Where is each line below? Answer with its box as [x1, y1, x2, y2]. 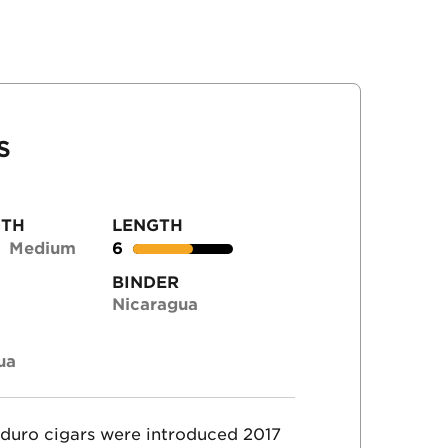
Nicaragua [112, 295, 199, 315]
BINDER [112, 272, 180, 292]
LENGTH [112, 216, 184, 235]
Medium [9, 238, 77, 258]
